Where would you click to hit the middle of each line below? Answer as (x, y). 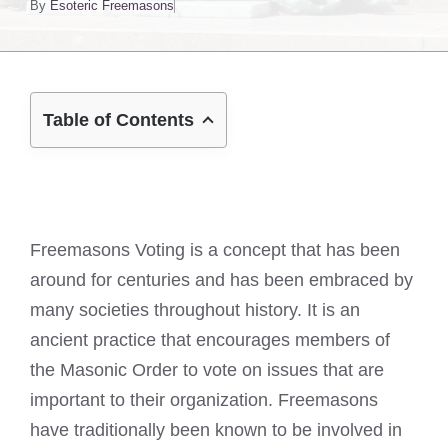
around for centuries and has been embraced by (221, 280)
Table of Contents (118, 120)
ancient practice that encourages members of (210, 340)
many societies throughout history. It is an (195, 310)
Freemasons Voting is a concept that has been (215, 250)
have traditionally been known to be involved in (216, 430)
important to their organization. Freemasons (204, 400)
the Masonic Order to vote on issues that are (207, 370)
